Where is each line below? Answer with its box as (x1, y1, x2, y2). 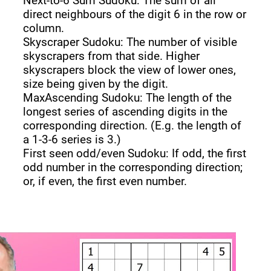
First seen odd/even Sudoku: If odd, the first (23, 146, 247, 160)
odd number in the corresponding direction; (23, 160, 243, 174)
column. (23, 21, 65, 35)
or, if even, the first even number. (23, 174, 188, 188)
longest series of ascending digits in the (23, 104, 228, 119)
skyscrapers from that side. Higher (23, 48, 200, 63)
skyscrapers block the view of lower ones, (23, 62, 237, 77)
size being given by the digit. (23, 76, 169, 91)
